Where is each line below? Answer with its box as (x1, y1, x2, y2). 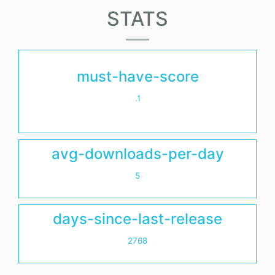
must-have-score (76, 68, 199, 86)
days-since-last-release (53, 210, 222, 228)
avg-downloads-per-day (51, 145, 224, 163)
